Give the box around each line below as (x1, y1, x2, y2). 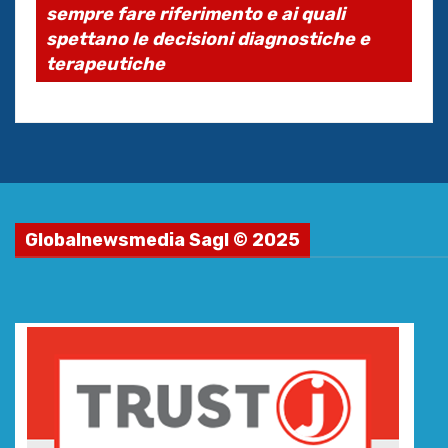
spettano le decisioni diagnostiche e (46, 28, 370, 51)
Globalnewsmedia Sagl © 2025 (25, 229, 300, 252)
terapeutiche (46, 53, 165, 76)
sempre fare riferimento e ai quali (46, 3, 345, 26)
